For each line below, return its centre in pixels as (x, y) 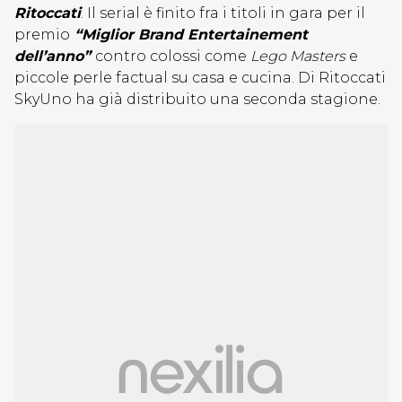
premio (42, 35)
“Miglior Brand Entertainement (189, 35)
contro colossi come (171, 56)
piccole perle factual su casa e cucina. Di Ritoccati (200, 78)
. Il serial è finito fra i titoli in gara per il (223, 13)
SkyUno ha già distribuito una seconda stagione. (197, 99)
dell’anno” (55, 56)
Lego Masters (298, 56)
